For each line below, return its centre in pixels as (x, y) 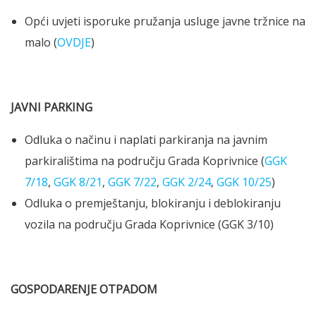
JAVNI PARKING (51, 108)
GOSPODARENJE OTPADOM (84, 290)
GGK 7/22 (132, 182)
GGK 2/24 (187, 182)
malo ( (41, 43)
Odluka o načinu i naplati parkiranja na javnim (146, 140)
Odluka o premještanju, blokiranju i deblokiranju (153, 203)
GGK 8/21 (78, 182)
